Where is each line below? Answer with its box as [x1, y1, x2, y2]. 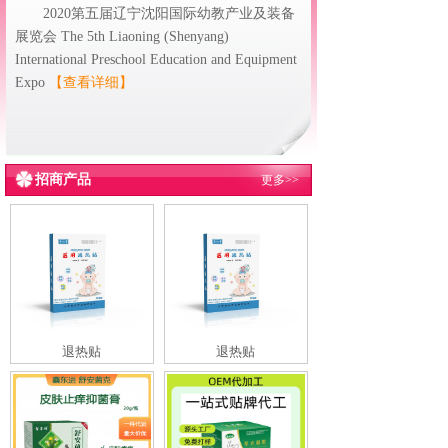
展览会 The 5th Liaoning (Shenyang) [15, 29, 229, 44]
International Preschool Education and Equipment [15, 52, 297, 67]
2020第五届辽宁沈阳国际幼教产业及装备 [43, 6, 295, 21]
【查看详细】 [49, 75, 133, 90]
